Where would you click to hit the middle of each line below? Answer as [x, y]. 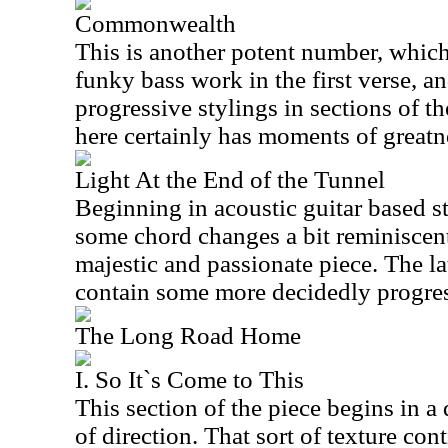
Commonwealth [155, 23]
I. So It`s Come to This [189, 379]
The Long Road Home [188, 335]
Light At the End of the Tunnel [230, 179]
